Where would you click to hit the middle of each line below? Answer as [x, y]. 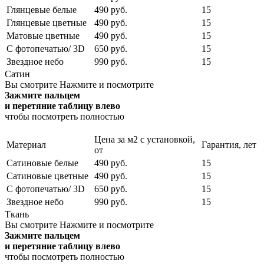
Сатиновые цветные [47, 176]
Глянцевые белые [42, 9]
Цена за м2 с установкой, [145, 139]
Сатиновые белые [42, 163]
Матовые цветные [43, 35]
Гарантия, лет [229, 144]
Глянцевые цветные [47, 22]
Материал [26, 144]
